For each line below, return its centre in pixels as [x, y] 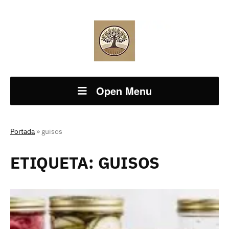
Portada [22, 131]
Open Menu [124, 91]
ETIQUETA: [54, 163]
